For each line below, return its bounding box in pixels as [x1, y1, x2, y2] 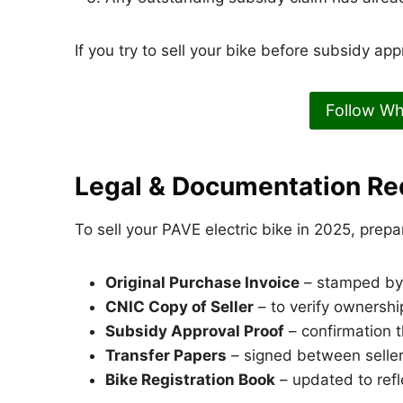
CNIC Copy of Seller [105, 298, 254, 317]
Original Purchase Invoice [105, 273, 300, 292]
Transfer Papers [105, 346, 227, 365]
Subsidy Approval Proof [105, 322, 284, 341]
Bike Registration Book [105, 371, 275, 390]
